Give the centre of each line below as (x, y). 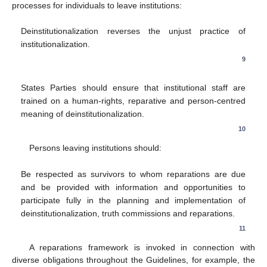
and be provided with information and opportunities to (133, 187)
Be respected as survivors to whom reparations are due (133, 174)
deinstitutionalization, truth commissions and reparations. (128, 213)
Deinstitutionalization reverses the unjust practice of (133, 31)
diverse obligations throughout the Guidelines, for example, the (133, 260)
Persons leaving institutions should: (95, 148)
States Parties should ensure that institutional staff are (133, 88)
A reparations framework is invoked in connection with (142, 248)
